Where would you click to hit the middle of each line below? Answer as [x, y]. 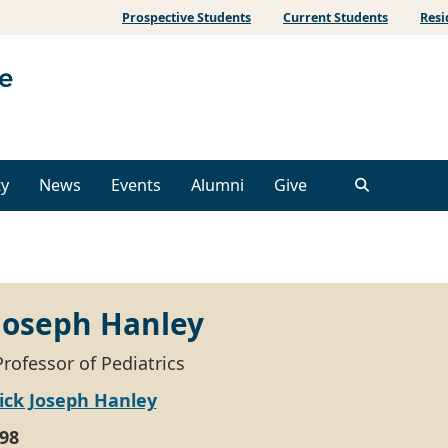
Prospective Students [186, 17]
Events [136, 185]
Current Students [335, 17]
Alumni [217, 185]
